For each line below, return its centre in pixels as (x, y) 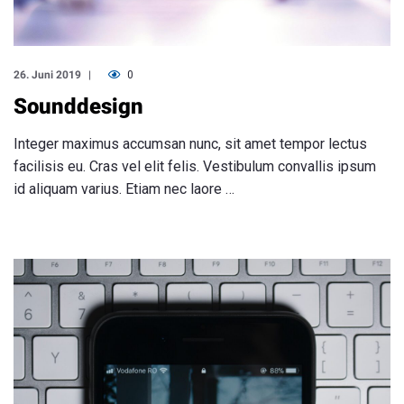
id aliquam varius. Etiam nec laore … (124, 188)
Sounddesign (78, 106)
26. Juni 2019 (47, 74)
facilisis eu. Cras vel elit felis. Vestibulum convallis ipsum (195, 166)
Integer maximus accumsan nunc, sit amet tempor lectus (190, 143)
